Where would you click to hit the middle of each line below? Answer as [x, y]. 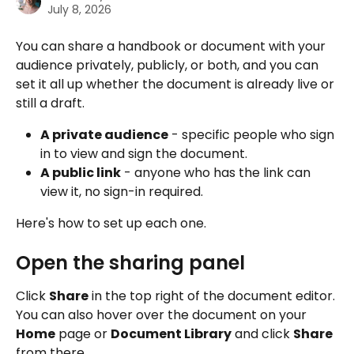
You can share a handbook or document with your [172, 46]
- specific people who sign [253, 135]
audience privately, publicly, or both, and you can [169, 65]
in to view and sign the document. [144, 154]
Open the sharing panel [130, 262]
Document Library [171, 333]
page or [83, 333]
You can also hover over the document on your [163, 314]
